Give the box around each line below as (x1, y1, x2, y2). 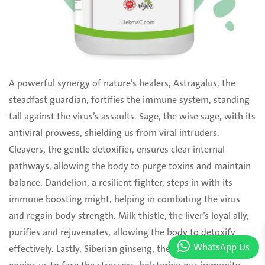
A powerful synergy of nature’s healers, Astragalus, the (9, 76, 235, 92)
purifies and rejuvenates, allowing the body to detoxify (9, 225, 235, 241)
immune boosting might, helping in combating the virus (9, 192, 240, 208)
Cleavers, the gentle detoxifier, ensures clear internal (9, 142, 225, 158)
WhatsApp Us (193, 240, 250, 255)
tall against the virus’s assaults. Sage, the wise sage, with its (9, 109, 256, 125)
